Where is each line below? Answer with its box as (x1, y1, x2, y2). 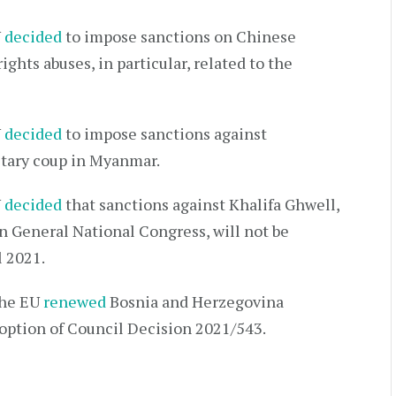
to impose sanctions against (62, 123, 267, 144)
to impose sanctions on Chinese (62, 26, 296, 47)
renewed (43, 291, 106, 312)
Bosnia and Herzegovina (106, 291, 284, 312)
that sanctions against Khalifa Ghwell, (62, 194, 339, 215)
